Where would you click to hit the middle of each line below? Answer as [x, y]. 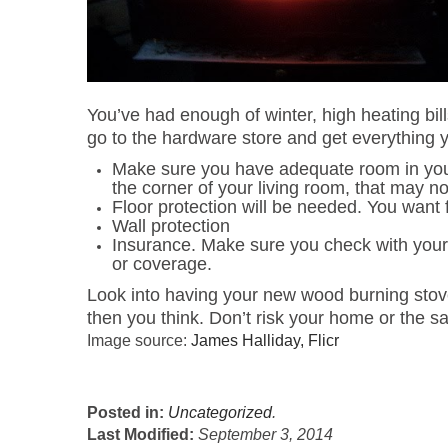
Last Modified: [142, 434]
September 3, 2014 [265, 434]
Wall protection [171, 226]
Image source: [139, 340]
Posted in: [127, 412]
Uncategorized [220, 412]
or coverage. [162, 264]
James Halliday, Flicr [265, 340]
